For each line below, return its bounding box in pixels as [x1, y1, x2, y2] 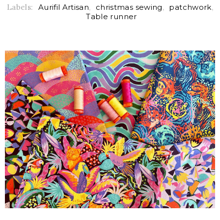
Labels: [6, 2, 35, 12]
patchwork [169, 2, 212, 12]
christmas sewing [95, 2, 163, 12]
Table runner [86, 11, 137, 21]
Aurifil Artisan [38, 2, 89, 12]
